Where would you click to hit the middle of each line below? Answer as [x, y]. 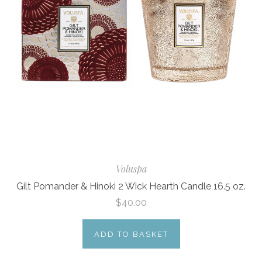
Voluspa [131, 169]
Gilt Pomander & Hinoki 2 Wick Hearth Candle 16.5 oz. [131, 186]
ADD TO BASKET [131, 235]
